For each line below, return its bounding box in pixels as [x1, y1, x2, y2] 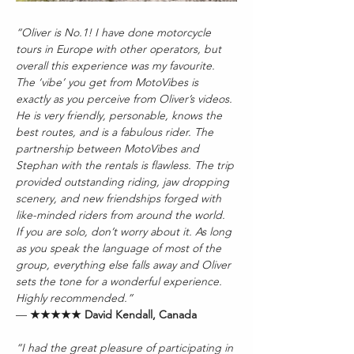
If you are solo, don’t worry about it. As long [16, 224, 235, 239]
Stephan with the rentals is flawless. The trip [16, 157, 237, 172]
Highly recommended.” [16, 290, 133, 305]
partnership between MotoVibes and [16, 141, 202, 156]
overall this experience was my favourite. [16, 58, 218, 73]
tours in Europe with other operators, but [16, 41, 224, 56]
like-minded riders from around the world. [16, 207, 228, 222]
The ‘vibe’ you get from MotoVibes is [16, 74, 201, 89]
